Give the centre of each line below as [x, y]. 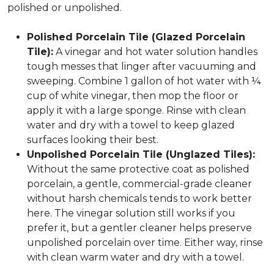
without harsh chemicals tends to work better [139, 198]
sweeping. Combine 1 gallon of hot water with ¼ [144, 81]
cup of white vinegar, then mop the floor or [133, 96]
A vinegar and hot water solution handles [155, 52]
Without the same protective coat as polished [138, 169]
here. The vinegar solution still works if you [131, 213]
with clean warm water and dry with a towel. [135, 257]
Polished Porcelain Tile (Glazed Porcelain [136, 37]
